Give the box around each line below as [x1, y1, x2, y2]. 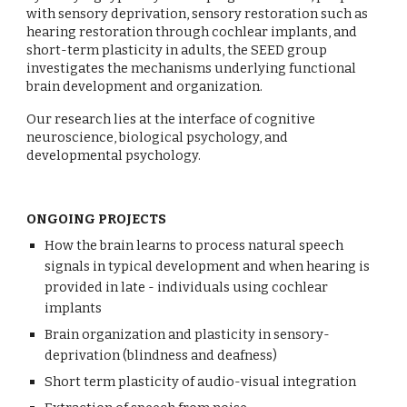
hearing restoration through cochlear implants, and [26, 24, 358, 40]
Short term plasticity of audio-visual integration [45, 373, 357, 390]
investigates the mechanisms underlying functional [26, 60, 357, 76]
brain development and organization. [26, 78, 263, 94]
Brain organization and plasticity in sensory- [45, 326, 331, 342]
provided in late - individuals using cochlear [45, 279, 329, 295]
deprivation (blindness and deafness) [45, 347, 278, 363]
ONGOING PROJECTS [26, 211, 167, 227]
